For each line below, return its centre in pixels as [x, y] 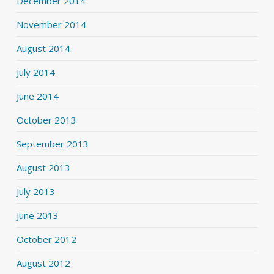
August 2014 [43, 48]
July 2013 [35, 191]
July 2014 [35, 72]
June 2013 [37, 215]
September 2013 [52, 144]
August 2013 [43, 168]
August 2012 [43, 263]
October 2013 [46, 120]
